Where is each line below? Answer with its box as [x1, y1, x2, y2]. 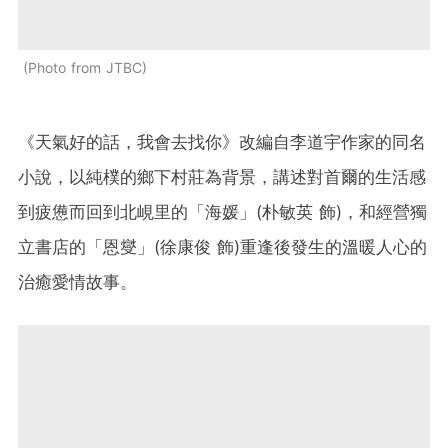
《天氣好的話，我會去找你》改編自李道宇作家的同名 [18, 132, 426, 153]
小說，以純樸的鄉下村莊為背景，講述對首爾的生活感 [18, 167, 426, 188]
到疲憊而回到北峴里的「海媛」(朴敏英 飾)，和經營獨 [18, 202, 427, 223]
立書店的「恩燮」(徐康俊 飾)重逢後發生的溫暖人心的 [18, 237, 427, 258]
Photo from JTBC [28, 59, 142, 77]
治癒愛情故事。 [18, 272, 137, 293]
